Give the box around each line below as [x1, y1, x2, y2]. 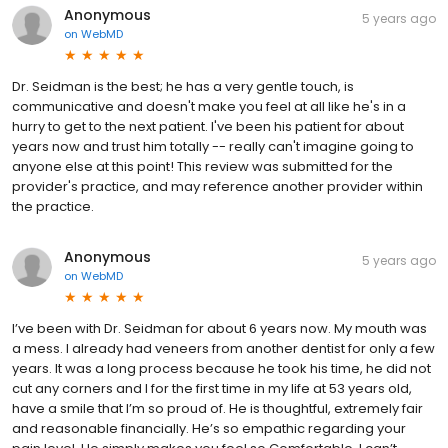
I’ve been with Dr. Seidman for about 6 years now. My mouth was [12, 319, 427, 339]
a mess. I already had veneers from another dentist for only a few [12, 339, 435, 359]
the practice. [12, 197, 94, 217]
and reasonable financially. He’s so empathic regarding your [12, 419, 406, 439]
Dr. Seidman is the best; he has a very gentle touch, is [12, 77, 354, 97]
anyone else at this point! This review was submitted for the [12, 157, 393, 177]
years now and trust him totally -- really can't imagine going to [12, 137, 414, 157]
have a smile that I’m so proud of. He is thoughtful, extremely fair [12, 399, 423, 419]
